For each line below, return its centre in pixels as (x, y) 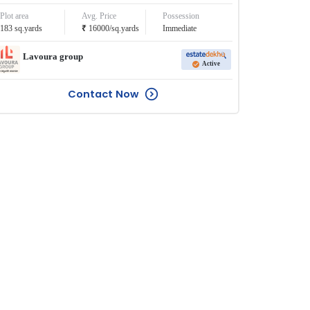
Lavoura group (53, 56)
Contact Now (103, 94)
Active (211, 64)
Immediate (180, 29)
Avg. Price (99, 16)
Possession (181, 16)
